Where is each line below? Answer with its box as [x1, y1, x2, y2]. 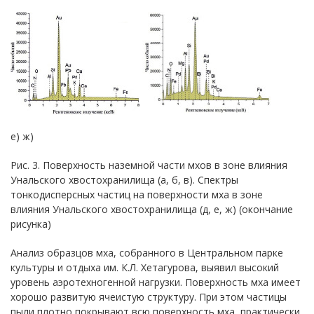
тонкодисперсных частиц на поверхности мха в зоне [11, 188, 263, 201]
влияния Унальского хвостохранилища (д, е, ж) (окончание [11, 203, 293, 216]
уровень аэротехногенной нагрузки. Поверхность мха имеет [11, 275, 301, 289]
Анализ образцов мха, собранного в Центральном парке [11, 246, 283, 259]
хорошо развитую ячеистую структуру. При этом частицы [11, 290, 287, 303]
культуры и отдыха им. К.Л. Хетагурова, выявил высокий [11, 261, 279, 274]
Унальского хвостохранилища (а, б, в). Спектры [11, 173, 238, 186]
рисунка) [11, 217, 51, 231]
